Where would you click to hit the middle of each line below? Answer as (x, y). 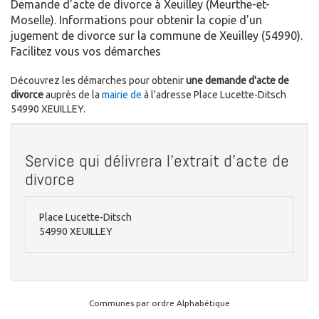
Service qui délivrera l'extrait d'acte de (157, 161)
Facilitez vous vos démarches (86, 52)
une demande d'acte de (237, 81)
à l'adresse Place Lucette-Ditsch (215, 95)
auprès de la (74, 95)
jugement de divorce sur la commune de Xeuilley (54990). (157, 36)
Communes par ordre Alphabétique (159, 303)
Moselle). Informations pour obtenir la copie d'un (136, 20)
